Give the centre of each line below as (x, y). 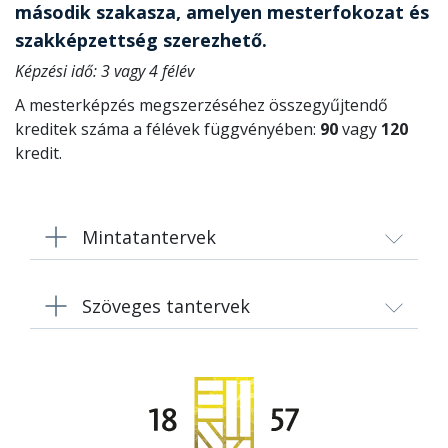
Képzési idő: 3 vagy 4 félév (106, 71)
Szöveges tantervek (166, 306)
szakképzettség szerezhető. (143, 40)
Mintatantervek (149, 237)
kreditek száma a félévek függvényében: (167, 129)
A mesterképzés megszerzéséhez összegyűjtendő (201, 105)
